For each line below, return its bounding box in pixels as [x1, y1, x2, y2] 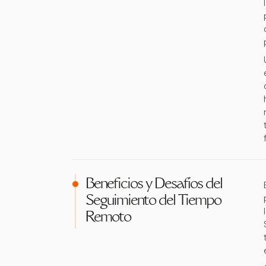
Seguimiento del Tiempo [85, 194, 221, 208]
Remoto [85, 211, 131, 225]
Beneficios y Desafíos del [85, 178, 222, 192]
